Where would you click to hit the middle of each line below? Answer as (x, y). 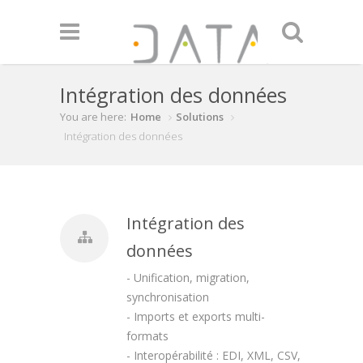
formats (147, 336)
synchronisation (168, 297)
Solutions (200, 117)
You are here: (93, 117)
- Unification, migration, (188, 278)
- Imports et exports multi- (196, 316)
